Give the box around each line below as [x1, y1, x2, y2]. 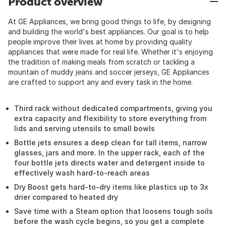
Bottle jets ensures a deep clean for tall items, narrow [14, 138, 207, 147]
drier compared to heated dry [14, 193, 118, 201]
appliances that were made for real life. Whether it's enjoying [8, 47, 213, 56]
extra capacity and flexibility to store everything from [14, 114, 206, 123]
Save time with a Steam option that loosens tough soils [14, 207, 213, 215]
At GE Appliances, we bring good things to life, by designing [8, 17, 211, 26]
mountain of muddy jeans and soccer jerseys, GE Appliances [8, 68, 209, 76]
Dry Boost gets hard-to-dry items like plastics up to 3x [14, 183, 208, 191]
